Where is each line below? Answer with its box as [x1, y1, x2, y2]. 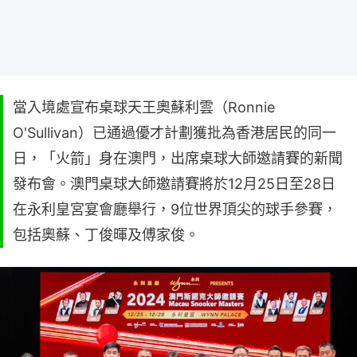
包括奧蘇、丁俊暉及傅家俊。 [13, 226, 199, 243]
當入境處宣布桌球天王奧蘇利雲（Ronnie [13, 98, 275, 116]
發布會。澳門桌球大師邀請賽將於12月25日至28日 [13, 175, 335, 192]
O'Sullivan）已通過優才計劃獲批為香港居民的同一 [13, 124, 336, 141]
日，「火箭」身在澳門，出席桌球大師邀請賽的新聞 [13, 149, 343, 167]
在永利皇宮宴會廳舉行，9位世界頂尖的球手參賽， [13, 200, 337, 218]
